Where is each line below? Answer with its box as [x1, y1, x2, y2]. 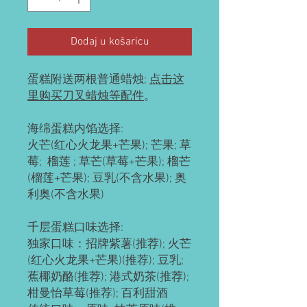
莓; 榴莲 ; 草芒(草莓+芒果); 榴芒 [27, 155, 191, 169]
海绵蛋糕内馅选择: [27, 122, 123, 136]
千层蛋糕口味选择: [27, 221, 126, 235]
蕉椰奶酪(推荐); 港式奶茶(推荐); [27, 270, 189, 284]
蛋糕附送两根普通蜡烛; [27, 73, 149, 87]
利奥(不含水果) [27, 188, 104, 202]
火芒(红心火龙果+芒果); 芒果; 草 [27, 138, 191, 153]
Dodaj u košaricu [70, 34, 149, 49]
